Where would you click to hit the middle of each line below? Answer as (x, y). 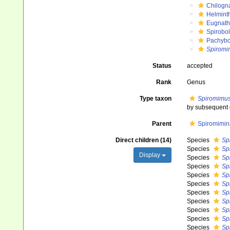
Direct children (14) (143, 140)
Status (162, 66)
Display (150, 155)
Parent (161, 124)
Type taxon (155, 99)
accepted (199, 66)
